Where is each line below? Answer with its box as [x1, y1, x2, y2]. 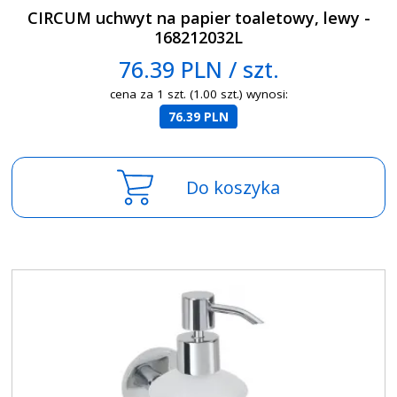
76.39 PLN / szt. [118, 54, 279, 85]
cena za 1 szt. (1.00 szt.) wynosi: [109, 85, 288, 102]
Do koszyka [186, 175, 281, 200]
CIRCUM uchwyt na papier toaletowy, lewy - [27, 7, 370, 29]
